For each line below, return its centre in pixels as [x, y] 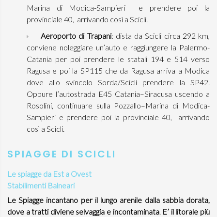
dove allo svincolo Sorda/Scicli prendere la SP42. [118, 82]
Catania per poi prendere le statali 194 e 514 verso [118, 59]
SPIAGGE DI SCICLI [62, 154]
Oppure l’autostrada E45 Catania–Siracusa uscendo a [118, 94]
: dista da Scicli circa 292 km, [161, 36]
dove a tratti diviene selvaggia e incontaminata [83, 211]
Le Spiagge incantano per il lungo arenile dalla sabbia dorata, [108, 200]
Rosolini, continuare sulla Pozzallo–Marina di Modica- [118, 105]
